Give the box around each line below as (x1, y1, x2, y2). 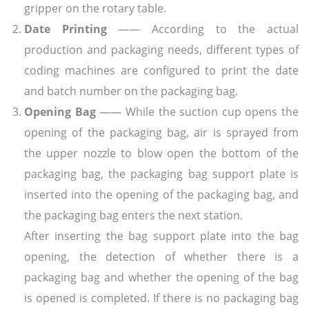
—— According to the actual (106, 21, 299, 37)
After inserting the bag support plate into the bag (24, 228, 299, 243)
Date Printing (24, 21, 107, 37)
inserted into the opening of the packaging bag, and (24, 186, 299, 202)
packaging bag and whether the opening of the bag (24, 269, 299, 285)
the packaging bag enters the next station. (24, 207, 243, 223)
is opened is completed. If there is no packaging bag (24, 290, 299, 306)
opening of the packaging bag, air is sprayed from (24, 124, 299, 140)
